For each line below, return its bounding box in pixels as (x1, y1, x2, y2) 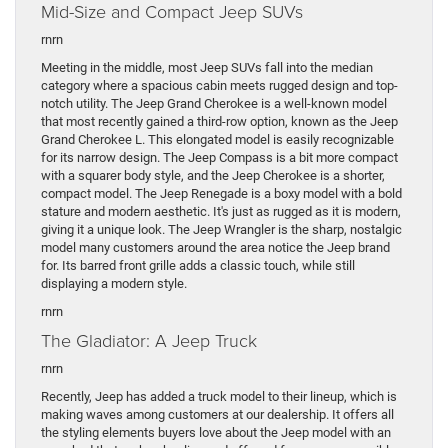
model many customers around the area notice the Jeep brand (41, 240, 390, 256)
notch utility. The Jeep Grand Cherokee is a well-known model (41, 96, 387, 112)
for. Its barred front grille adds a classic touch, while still (41, 258, 355, 274)
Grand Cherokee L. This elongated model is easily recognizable (41, 132, 394, 148)
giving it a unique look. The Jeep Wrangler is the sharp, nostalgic (41, 222, 402, 238)
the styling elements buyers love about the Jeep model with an (41, 425, 391, 441)
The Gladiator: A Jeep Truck (41, 328, 257, 353)
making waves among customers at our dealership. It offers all (41, 407, 394, 423)
